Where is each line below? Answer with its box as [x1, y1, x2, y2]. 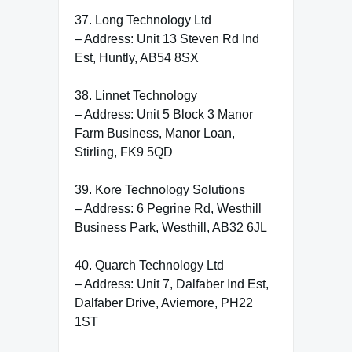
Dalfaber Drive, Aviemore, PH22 [75, 295, 253, 310]
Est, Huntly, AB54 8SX [75, 50, 199, 64]
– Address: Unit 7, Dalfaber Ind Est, [75, 277, 269, 291]
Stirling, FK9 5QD [75, 145, 173, 159]
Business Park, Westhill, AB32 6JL [75, 220, 267, 234]
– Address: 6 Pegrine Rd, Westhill [75, 201, 262, 215]
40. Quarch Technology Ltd [75, 258, 224, 272]
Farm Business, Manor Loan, [75, 126, 235, 140]
